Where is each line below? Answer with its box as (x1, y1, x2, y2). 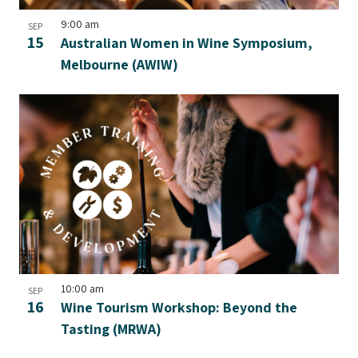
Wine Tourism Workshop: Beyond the (61, 298, 297, 316)
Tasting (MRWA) (61, 320, 161, 338)
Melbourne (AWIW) (61, 55, 178, 74)
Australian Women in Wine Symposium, (61, 34, 312, 52)
